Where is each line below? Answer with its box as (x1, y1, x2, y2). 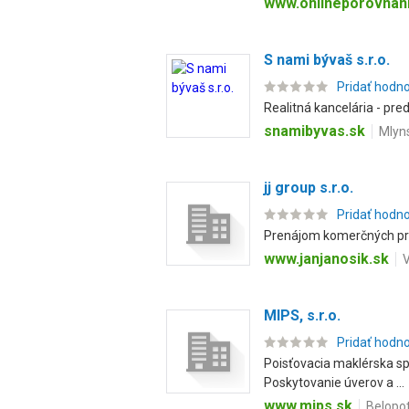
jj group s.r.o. (264, 179, 353, 196)
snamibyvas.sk (264, 122, 365, 140)
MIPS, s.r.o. (264, 307, 341, 324)
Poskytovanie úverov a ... (264, 375, 404, 390)
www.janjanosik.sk (264, 250, 389, 267)
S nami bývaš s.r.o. (264, 51, 390, 68)
